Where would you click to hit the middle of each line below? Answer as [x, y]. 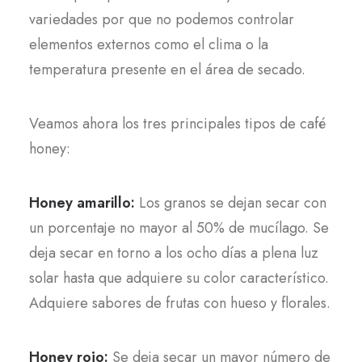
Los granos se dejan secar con [233, 203]
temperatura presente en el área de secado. [167, 69]
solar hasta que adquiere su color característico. [179, 278]
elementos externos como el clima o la [149, 44]
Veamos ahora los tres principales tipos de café [177, 124]
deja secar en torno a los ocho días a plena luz [174, 253]
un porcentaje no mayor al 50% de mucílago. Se [179, 228]
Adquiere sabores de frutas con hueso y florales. [180, 303]
